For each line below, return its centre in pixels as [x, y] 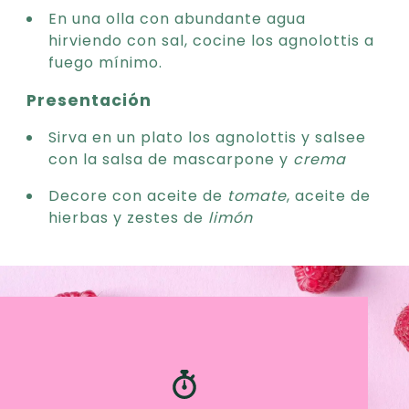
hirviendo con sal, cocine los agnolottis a [211, 40]
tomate [257, 195]
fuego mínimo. [105, 62]
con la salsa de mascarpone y [171, 159]
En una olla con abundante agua [177, 18]
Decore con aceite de [138, 195]
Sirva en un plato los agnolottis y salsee [207, 137]
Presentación [89, 100]
